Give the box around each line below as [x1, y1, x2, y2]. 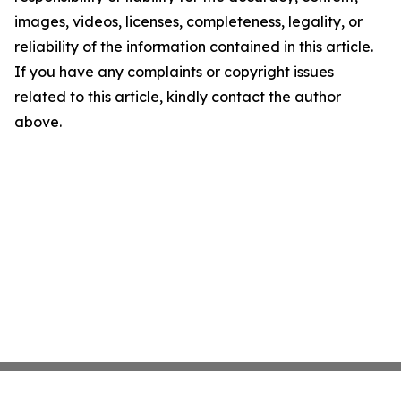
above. [14, 113, 62, 131]
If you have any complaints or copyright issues [14, 63, 334, 81]
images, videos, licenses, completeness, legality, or [14, 13, 363, 30]
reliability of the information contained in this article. [14, 38, 373, 55]
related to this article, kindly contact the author [14, 88, 341, 106]
